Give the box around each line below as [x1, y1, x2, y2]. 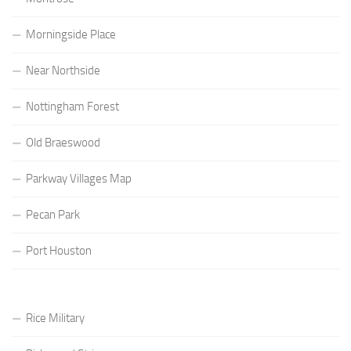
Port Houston [26, 243, 92, 258]
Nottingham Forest [26, 99, 119, 114]
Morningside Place [26, 27, 116, 42]
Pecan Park [26, 207, 80, 222]
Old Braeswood [26, 135, 100, 150]
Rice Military [26, 310, 85, 325]
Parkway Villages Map [26, 171, 132, 186]
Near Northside [26, 63, 100, 78]
